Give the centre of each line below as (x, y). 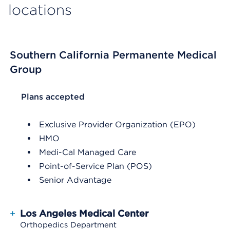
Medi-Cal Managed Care (88, 152)
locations (40, 10)
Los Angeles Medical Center (84, 213)
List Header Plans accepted (66, 97)
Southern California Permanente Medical (113, 55)
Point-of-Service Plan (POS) (95, 166)
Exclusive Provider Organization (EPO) (117, 124)
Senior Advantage (75, 180)
